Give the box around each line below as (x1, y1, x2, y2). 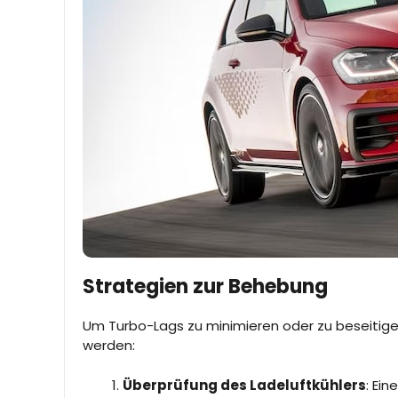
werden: (83, 336, 135, 355)
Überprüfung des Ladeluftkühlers (123, 375, 366, 394)
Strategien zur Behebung (83, 273, 328, 301)
